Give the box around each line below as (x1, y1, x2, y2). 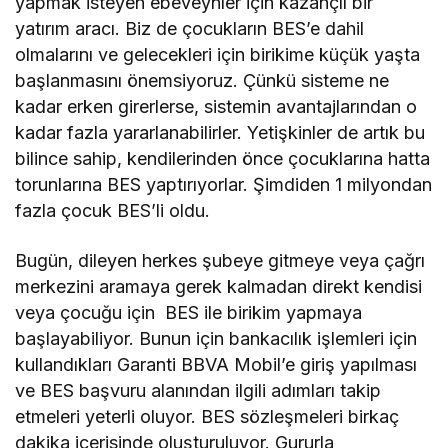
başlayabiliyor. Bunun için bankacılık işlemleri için (15, 327, 418, 349)
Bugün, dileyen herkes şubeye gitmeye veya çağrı (15, 249, 426, 271)
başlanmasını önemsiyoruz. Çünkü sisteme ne (15, 69, 390, 91)
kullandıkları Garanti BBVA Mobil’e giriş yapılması (15, 353, 418, 375)
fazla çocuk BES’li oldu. (15, 199, 211, 221)
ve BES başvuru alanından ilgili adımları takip (15, 379, 382, 401)
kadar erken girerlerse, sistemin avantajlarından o (15, 95, 418, 117)
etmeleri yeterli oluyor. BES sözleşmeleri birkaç (15, 405, 400, 427)
